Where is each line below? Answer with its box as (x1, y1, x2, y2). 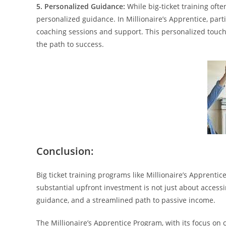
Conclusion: (36, 144, 94, 158)
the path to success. (36, 39, 104, 49)
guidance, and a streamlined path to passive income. (36, 195, 215, 205)
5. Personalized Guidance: (36, 2, 125, 11)
